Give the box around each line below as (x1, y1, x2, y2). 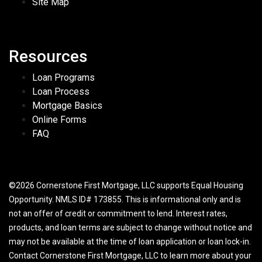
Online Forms (32, 114, 87, 126)
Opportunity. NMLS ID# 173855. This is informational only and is (9, 195, 241, 205)
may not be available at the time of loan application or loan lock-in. (9, 237, 251, 247)
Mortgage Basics (32, 100, 102, 112)
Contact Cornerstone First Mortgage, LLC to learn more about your (9, 251, 251, 261)
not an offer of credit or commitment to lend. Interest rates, (9, 209, 227, 219)
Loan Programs (32, 72, 95, 84)
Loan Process (32, 86, 89, 98)
